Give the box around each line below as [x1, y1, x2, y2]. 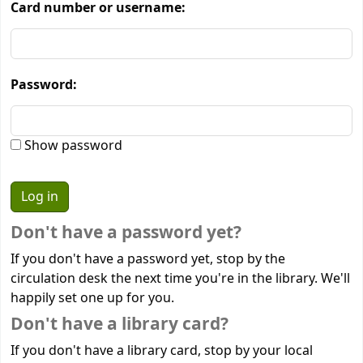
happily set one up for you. [11, 288, 174, 308]
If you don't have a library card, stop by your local [11, 340, 313, 361]
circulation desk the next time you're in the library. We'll [11, 268, 350, 288]
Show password [21, 136, 122, 156]
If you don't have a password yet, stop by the [11, 249, 285, 269]
